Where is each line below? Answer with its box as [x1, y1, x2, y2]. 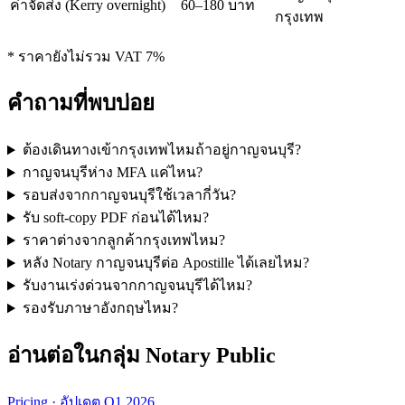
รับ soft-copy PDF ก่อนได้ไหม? [22, 210, 209, 226]
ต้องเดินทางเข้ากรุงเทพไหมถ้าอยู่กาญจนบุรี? [22, 142, 301, 158]
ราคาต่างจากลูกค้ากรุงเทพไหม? [22, 232, 225, 249]
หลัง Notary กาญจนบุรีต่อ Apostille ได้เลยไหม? [22, 255, 309, 271]
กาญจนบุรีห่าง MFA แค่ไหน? [22, 165, 202, 181]
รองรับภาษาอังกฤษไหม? [22, 300, 178, 316]
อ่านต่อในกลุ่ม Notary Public [7, 344, 276, 368]
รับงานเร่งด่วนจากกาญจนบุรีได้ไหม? [22, 278, 252, 294]
